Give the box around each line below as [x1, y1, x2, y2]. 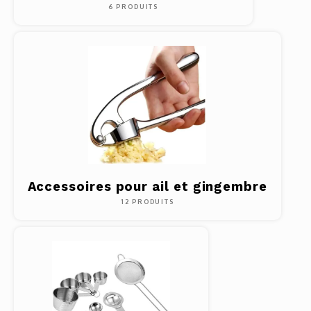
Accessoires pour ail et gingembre [27, 179, 267, 194]
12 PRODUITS [120, 198, 174, 205]
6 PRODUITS [108, 3, 158, 10]
